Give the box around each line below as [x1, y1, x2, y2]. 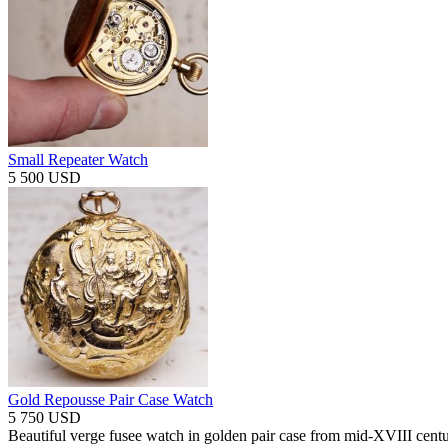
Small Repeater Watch [8, 151, 148, 169]
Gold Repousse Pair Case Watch [8, 391, 213, 409]
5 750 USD [8, 409, 81, 427]
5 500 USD [8, 169, 81, 187]
